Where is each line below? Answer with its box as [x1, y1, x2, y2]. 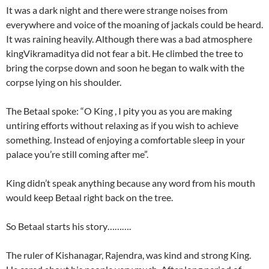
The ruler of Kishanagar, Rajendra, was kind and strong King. [6, 249, 251, 261]
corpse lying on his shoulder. [6, 76, 121, 88]
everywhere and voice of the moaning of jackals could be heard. [6, 18, 263, 30]
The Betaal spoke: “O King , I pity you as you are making [6, 104, 232, 116]
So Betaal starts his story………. [6, 220, 131, 232]
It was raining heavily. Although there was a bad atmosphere [6, 32, 252, 44]
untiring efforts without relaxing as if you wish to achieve [6, 119, 238, 131]
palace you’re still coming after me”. [6, 148, 148, 160]
